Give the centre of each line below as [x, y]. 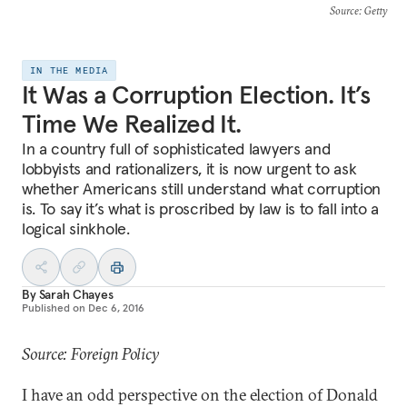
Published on [54, 308]
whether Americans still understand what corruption [201, 189]
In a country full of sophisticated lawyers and [176, 149]
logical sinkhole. [76, 228]
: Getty [372, 10]
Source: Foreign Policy [90, 354]
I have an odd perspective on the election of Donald [200, 395]
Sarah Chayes [76, 294]
